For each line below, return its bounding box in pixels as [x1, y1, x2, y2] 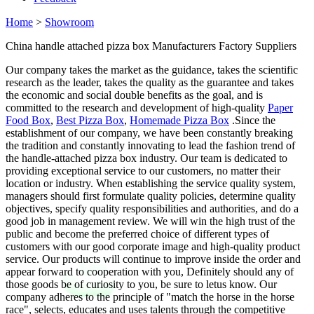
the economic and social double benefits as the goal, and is [6, 89, 263, 101]
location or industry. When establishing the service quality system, [6, 177, 296, 189]
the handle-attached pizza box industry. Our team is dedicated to [6, 152, 287, 164]
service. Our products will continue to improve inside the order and [6, 253, 301, 265]
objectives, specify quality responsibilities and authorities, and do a [6, 203, 299, 214]
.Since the [229, 114, 275, 126]
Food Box [6, 114, 50, 126]
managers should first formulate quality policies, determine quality [6, 190, 296, 202]
